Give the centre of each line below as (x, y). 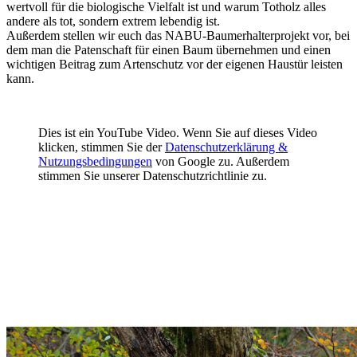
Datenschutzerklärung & (226, 147)
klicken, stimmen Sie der (102, 147)
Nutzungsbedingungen (95, 161)
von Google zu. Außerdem (221, 161)
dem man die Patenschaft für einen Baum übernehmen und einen (169, 50)
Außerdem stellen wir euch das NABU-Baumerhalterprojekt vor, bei (178, 35)
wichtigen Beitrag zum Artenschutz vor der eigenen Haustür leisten (175, 64)
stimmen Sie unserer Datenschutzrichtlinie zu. (153, 176)
